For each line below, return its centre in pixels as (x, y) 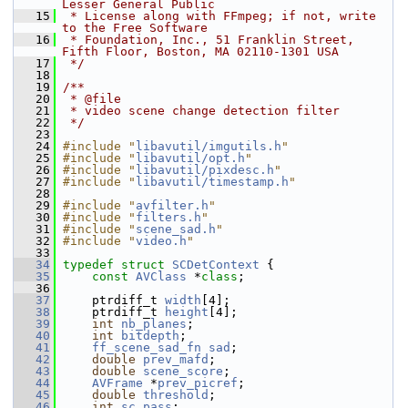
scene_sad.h (176, 229)
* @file (92, 99)
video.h (161, 241)
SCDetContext (216, 265)
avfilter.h (172, 205)
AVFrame (117, 383)
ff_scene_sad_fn (147, 347)
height (187, 312)
